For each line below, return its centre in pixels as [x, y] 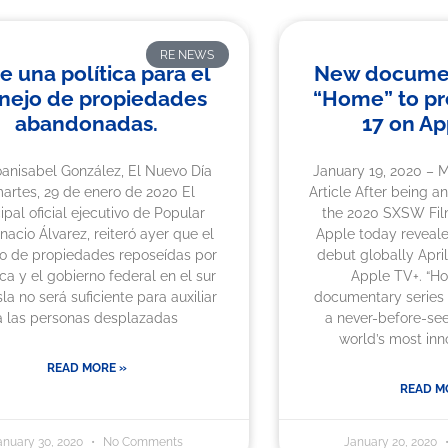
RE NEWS [187, 54]
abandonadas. [87, 124]
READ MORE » [86, 368]
